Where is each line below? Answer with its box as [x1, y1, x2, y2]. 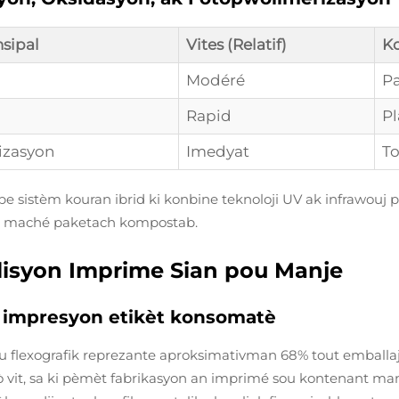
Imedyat [186, 142, 249, 160]
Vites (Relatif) [186, 36, 287, 53]
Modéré [186, 71, 245, 89]
